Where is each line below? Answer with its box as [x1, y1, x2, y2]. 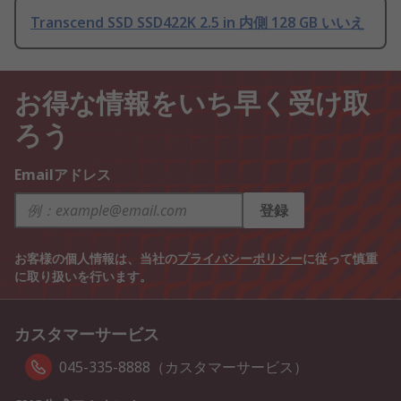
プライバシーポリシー [177, 250, 303, 268]
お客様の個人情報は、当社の [14, 250, 177, 268]
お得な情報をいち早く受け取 [14, 81, 370, 122]
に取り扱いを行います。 [14, 268, 152, 286]
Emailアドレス [14, 165, 111, 185]
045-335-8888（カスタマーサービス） [59, 357, 308, 378]
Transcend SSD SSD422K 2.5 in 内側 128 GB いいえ [30, 13, 364, 33]
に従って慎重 [303, 250, 378, 268]
